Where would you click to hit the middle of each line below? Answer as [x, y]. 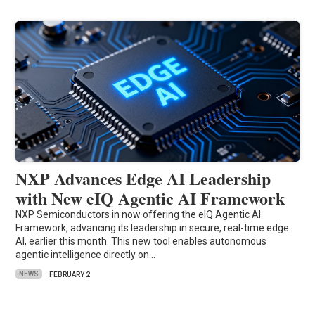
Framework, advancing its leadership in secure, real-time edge [153, 227]
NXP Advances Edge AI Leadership [143, 178]
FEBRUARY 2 [70, 274]
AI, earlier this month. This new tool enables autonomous [141, 241]
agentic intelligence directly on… [86, 254]
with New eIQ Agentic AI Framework [153, 198]
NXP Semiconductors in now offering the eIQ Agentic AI [139, 214]
